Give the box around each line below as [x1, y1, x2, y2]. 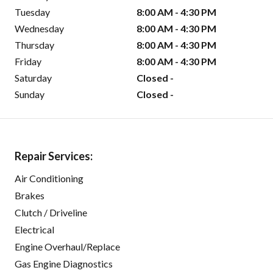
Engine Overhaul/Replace [15, 241, 120, 253]
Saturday [15, 72, 52, 84]
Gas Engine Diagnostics [15, 258, 113, 270]
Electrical [15, 224, 54, 236]
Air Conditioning [15, 172, 83, 185]
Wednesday [15, 23, 64, 35]
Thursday [15, 39, 54, 51]
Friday [15, 55, 41, 68]
